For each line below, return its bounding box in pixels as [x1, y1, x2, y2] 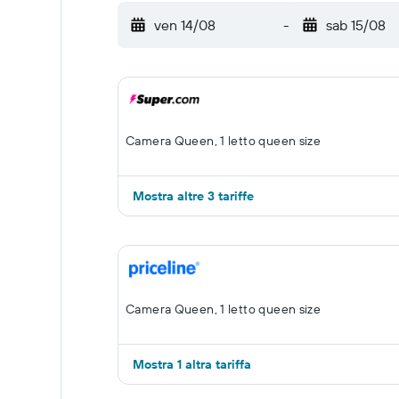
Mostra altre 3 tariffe [133, 188, 254, 204]
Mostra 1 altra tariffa [133, 356, 251, 372]
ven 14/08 [154, 16, 216, 34]
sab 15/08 [325, 16, 386, 34]
